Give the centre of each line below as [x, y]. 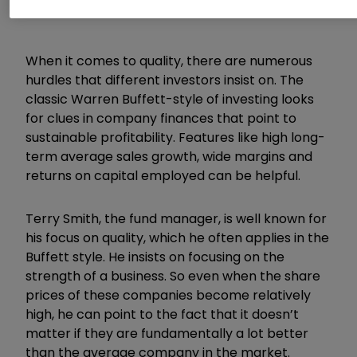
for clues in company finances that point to [161, 118]
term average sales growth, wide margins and [169, 156]
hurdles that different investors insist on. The [165, 80]
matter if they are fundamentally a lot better [167, 333]
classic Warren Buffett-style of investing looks [170, 99]
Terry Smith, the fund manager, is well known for [176, 218]
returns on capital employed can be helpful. [163, 175]
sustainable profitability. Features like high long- [175, 137]
